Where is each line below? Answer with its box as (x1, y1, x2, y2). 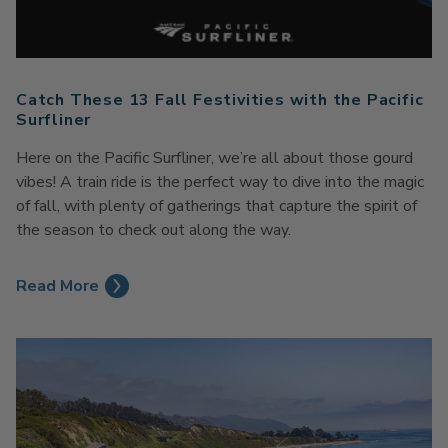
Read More (16, 274, 99, 297)
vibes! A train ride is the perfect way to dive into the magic (16, 170, 424, 193)
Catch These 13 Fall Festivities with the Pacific (16, 88, 424, 111)
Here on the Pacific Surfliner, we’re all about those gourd (16, 146, 413, 169)
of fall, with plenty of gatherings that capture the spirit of (16, 194, 417, 217)
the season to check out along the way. (16, 218, 291, 241)
